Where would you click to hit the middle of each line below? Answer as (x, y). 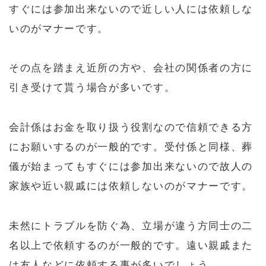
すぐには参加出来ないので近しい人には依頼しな (131, 9)
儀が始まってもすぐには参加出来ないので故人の (131, 166)
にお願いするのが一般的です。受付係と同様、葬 (131, 147)
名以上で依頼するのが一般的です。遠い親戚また (131, 245)
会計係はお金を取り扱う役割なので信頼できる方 (131, 127)
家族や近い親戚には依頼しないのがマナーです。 (131, 186)
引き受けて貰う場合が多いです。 (92, 88)
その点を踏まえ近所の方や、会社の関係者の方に (131, 68)
